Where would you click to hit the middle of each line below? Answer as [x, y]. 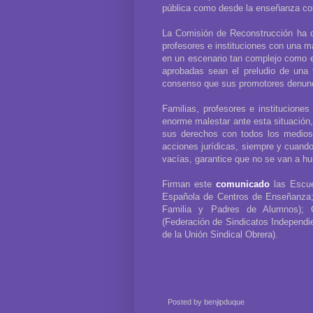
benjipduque [224, 301]
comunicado [243, 184]
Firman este [189, 184]
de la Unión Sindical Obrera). [220, 234]
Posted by [186, 301]
